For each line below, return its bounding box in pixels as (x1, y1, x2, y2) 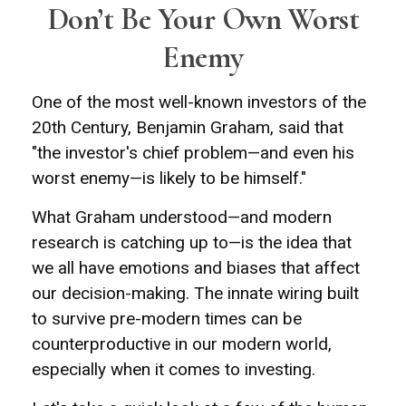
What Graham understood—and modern (32, 207, 332, 227)
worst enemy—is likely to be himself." (32, 168, 306, 188)
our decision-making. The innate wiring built (32, 283, 359, 304)
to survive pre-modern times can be (32, 308, 302, 329)
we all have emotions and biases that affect (32, 257, 360, 278)
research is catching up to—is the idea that (32, 232, 352, 253)
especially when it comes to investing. (32, 359, 315, 380)
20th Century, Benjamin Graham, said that (32, 117, 343, 138)
